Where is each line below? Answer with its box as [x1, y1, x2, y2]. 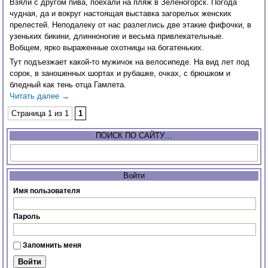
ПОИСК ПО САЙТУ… [96, 131, 172, 141]
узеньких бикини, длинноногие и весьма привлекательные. [10, 32, 224, 41]
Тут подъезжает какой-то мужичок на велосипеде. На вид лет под [10, 57, 250, 67]
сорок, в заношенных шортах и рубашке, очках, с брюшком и [10, 69, 231, 78]
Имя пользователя [13, 187, 81, 196]
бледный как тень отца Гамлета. [10, 80, 127, 90]
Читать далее [10, 92, 62, 101]
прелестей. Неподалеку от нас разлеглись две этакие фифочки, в [10, 20, 252, 30]
